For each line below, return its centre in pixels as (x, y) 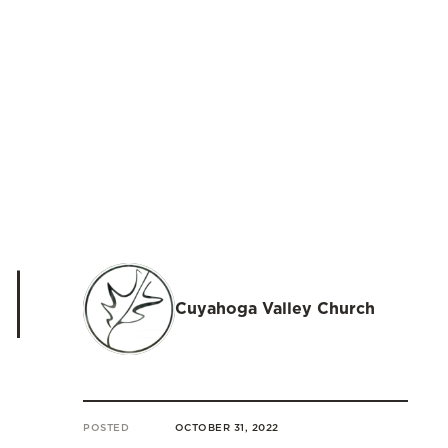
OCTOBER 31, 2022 (226, 426)
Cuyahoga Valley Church (274, 308)
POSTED (106, 426)
